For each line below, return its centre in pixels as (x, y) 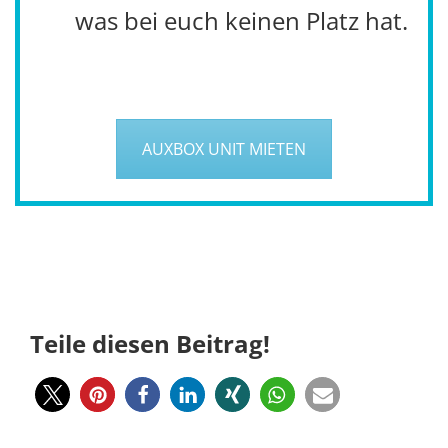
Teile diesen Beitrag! (150, 344)
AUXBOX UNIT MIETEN (224, 149)
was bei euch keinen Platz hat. (241, 21)
